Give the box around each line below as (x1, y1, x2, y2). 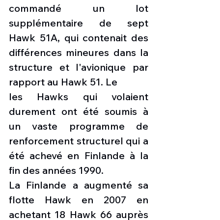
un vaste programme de (9, 120, 148, 133)
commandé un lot (9, 2, 148, 15)
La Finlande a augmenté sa (9, 179, 148, 192)
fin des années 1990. (9, 164, 104, 177)
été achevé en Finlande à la (9, 149, 148, 162)
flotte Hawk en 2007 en (9, 193, 148, 206)
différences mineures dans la (9, 46, 148, 59)
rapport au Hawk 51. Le (9, 76, 117, 88)
